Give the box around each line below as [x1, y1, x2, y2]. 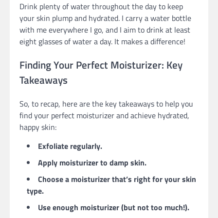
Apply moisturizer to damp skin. [38, 156, 146, 168]
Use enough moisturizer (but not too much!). [38, 201, 189, 213]
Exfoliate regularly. [38, 140, 102, 152]
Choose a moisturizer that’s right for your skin [38, 173, 196, 185]
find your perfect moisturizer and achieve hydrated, [19, 109, 189, 121]
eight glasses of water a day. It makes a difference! [19, 36, 185, 48]
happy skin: [19, 121, 56, 133]
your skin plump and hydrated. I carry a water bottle [19, 12, 191, 24]
